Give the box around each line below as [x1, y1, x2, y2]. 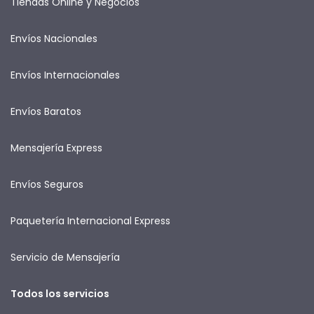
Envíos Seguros [11, 177, 83, 191]
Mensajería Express [11, 140, 102, 155]
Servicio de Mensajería [11, 250, 120, 264]
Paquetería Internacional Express [11, 213, 170, 228]
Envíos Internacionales [11, 67, 120, 82]
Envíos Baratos [11, 104, 81, 118]
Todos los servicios [11, 286, 109, 301]
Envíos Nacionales [11, 31, 97, 46]
